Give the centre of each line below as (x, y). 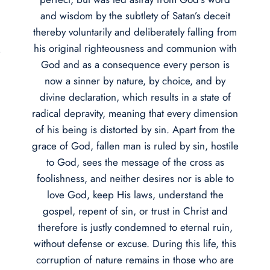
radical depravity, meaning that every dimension (135, 113)
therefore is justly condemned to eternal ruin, (135, 227)
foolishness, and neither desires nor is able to (135, 178)
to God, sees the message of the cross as (135, 162)
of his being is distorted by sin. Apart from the (135, 129)
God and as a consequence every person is (135, 64)
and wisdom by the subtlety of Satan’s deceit (135, 15)
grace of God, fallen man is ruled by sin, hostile (135, 146)
